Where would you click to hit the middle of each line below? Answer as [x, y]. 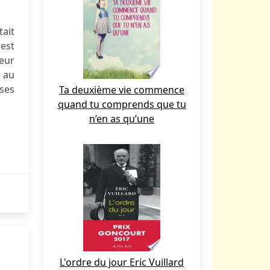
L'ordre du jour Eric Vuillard [122, 262]
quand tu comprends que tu [122, 104]
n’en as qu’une [122, 119]
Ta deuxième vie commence [122, 90]
